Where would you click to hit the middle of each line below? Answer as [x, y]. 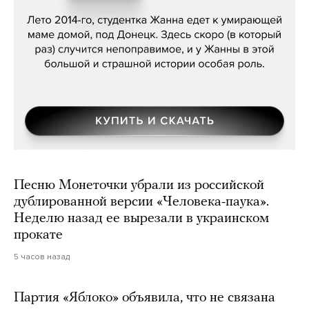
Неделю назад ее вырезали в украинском [141, 218]
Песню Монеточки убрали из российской [139, 185]
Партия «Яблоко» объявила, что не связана [144, 298]
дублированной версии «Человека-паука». [141, 202]
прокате [38, 235]
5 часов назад [42, 256]
